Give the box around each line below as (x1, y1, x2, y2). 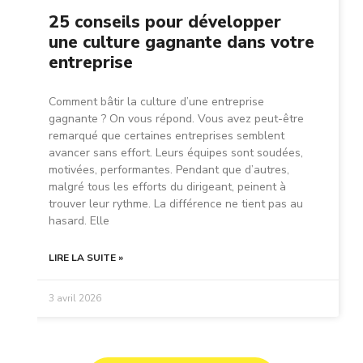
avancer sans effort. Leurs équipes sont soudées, (49, 145, 303, 160)
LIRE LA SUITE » (49, 251, 123, 264)
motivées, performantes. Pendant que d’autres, (49, 162, 289, 177)
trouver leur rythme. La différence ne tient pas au (49, 196, 303, 211)
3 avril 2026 (49, 292, 101, 305)
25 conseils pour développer (49, 11, 281, 33)
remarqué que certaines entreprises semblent (49, 128, 284, 143)
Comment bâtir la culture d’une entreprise (49, 94, 264, 109)
